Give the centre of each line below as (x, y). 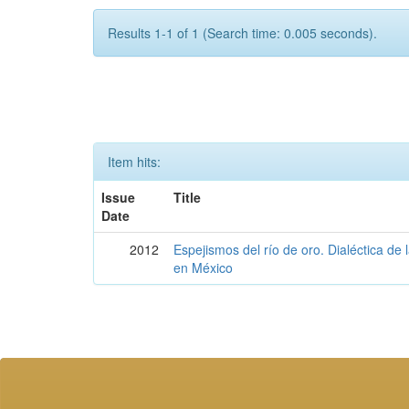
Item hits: (134, 162)
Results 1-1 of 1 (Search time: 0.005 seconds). (242, 33)
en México (204, 268)
